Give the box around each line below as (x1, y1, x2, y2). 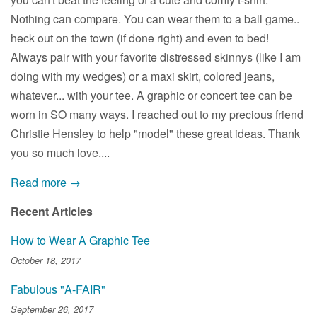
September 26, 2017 (11, 302, 93, 316)
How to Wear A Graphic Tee (11, 231, 150, 248)
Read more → (11, 173, 81, 190)
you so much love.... (11, 144, 110, 161)
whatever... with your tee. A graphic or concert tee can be (11, 86, 292, 103)
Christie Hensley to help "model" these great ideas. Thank (11, 125, 300, 142)
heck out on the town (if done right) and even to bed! (11, 29, 269, 46)
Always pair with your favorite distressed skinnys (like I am (11, 48, 301, 65)
